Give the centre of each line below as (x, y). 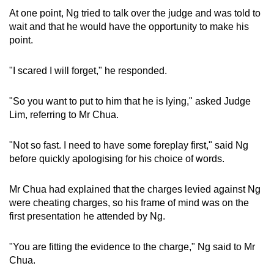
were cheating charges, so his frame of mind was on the (129, 202)
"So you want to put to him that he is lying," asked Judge (130, 101)
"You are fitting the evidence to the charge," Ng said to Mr (132, 246)
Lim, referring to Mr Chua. (64, 114)
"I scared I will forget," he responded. (88, 70)
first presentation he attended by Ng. (87, 216)
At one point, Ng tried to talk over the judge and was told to (135, 13)
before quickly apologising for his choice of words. (117, 158)
